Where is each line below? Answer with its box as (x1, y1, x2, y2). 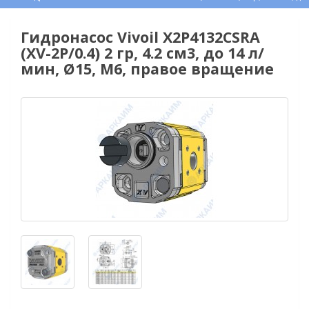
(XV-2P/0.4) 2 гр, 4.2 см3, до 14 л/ (21, 43, 264, 63)
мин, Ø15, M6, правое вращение (21, 59, 274, 79)
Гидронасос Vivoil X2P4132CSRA (21, 27, 260, 47)
